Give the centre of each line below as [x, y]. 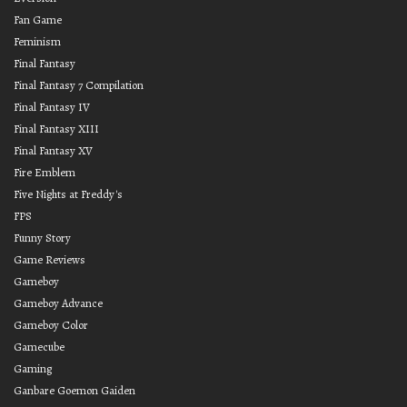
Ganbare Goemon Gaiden [74, 390]
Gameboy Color [51, 324]
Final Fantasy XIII [56, 128]
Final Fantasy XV [53, 150]
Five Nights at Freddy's [68, 194]
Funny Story [42, 237]
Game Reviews [50, 259]
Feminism [37, 41]
